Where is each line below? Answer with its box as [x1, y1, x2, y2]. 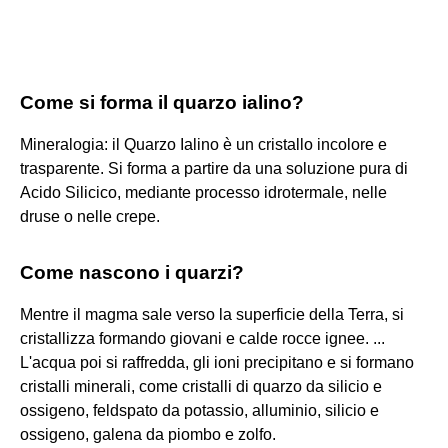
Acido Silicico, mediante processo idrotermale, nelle [20, 183, 387, 201]
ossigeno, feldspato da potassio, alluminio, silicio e [20, 401, 379, 419]
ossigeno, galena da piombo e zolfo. [20, 425, 276, 443]
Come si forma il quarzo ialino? [20, 91, 304, 113]
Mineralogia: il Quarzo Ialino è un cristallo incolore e [20, 135, 387, 153]
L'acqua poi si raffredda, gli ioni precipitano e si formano [20, 353, 414, 371]
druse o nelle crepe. [20, 207, 160, 225]
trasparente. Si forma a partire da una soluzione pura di [20, 159, 408, 177]
